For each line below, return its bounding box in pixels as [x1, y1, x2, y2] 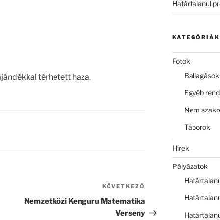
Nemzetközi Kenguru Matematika [24, 197, 146, 206]
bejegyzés [145, 194, 184, 204]
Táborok [184, 122, 210, 131]
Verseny [115, 209, 146, 218]
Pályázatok [172, 162, 208, 170]
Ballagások [184, 71, 219, 80]
